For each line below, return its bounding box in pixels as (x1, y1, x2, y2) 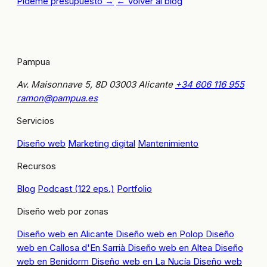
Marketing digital (68, 138, 135, 150)
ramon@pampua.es (17, 92, 98, 104)
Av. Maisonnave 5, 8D (17, 79, 107, 91)
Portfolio (117, 183, 152, 195)
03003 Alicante (109, 79, 173, 91)
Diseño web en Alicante (17, 228, 116, 240)
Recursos (17, 160, 56, 172)
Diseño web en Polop (116, 228, 206, 240)
